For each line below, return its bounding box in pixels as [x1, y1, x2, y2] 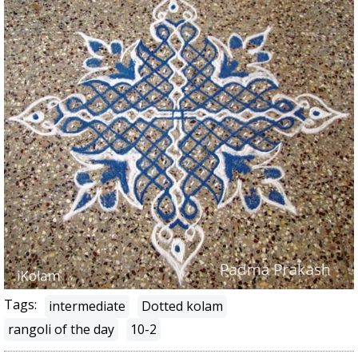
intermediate [49, 297, 125, 316]
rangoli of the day [8, 320, 114, 339]
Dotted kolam [141, 297, 223, 316]
